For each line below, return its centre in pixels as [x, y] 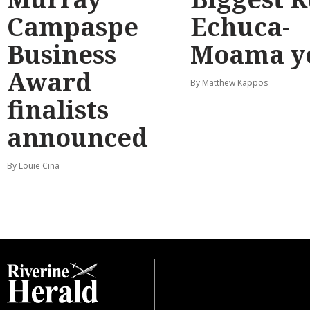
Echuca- [240, 26]
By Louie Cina [33, 165]
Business [62, 54]
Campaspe [73, 26]
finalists [58, 109]
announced [77, 137]
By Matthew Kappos [229, 82]
